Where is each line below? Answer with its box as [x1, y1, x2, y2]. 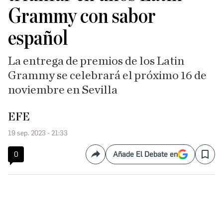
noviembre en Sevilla [8, 84, 117, 96]
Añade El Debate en [113, 150, 178, 159]
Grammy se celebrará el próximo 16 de [8, 70, 207, 82]
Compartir [95, 153, 130, 163]
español [8, 28, 68, 49]
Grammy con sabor [8, 6, 156, 27]
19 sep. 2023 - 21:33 [8, 129, 68, 137]
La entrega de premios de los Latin [8, 55, 184, 67]
